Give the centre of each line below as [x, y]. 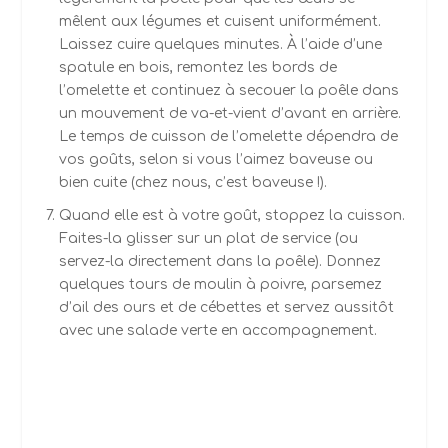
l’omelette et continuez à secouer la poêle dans [228, 91]
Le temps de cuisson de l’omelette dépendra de [228, 137]
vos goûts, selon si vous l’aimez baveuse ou [215, 160]
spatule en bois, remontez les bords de [197, 68]
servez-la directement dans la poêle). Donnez [219, 262]
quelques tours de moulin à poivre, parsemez [220, 285]
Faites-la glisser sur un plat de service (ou [208, 239]
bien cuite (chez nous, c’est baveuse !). [192, 183]
